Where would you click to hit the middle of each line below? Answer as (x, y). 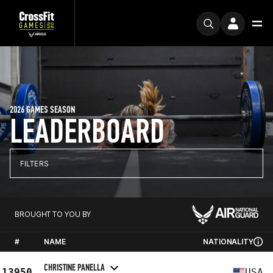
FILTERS (34, 163)
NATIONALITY (228, 242)
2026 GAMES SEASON (42, 109)
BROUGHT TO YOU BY (53, 214)
